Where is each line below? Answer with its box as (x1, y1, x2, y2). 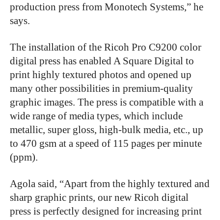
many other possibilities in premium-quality (10, 82, 193, 95)
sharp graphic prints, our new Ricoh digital (10, 192, 189, 204)
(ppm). (10, 151, 40, 164)
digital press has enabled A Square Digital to (10, 55, 194, 67)
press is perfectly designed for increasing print (10, 205, 202, 218)
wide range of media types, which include (10, 110, 183, 122)
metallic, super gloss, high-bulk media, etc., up (10, 124, 203, 136)
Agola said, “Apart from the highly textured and (10, 178, 210, 190)
